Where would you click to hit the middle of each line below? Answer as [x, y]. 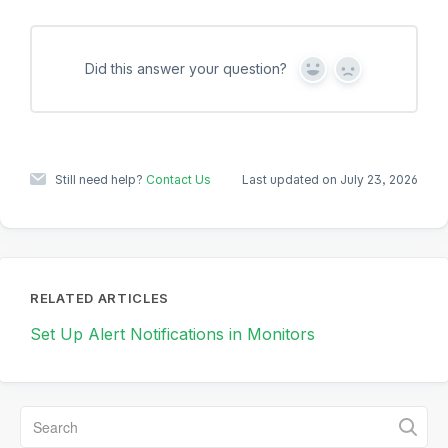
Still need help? [100, 180]
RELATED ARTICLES [100, 298]
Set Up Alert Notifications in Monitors [172, 334]
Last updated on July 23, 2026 [330, 180]
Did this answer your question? [185, 69]
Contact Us [178, 180]
